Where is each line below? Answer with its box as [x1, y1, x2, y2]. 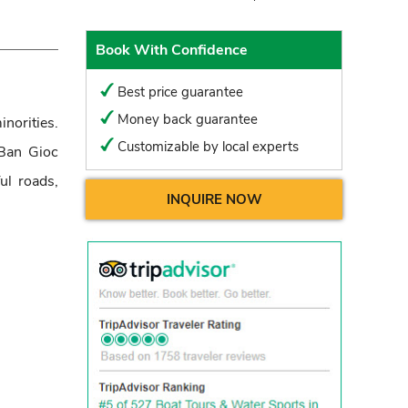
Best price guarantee [117, 82, 243, 101]
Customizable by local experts [117, 137, 299, 156]
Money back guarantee [117, 109, 258, 128]
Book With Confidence [96, 39, 248, 60]
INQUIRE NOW [166, 189, 262, 209]
